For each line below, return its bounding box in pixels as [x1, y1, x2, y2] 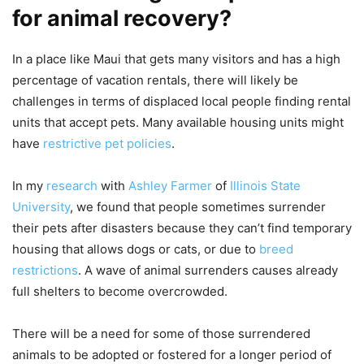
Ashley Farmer [128, 177, 212, 193]
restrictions [12, 262, 78, 278]
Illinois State [230, 177, 301, 193]
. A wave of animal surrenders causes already [78, 262, 338, 278]
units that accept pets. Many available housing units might [12, 114, 344, 130]
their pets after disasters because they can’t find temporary [12, 219, 352, 236]
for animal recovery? [12, 4, 232, 32]
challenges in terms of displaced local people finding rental [12, 93, 351, 109]
